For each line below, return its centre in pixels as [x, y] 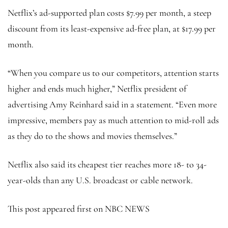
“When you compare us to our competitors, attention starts [113, 73]
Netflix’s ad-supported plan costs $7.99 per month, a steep [109, 12]
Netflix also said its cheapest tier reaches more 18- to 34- [107, 164]
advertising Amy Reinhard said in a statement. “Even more [112, 104]
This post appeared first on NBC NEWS [79, 208]
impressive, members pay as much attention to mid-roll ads [113, 120]
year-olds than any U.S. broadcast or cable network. [100, 180]
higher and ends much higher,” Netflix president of [97, 88]
